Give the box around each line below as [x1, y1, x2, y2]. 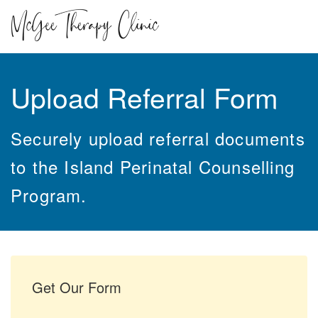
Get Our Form [32, 277, 121, 297]
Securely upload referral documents [11, 126, 305, 150]
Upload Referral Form [11, 77, 278, 116]
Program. [11, 182, 87, 207]
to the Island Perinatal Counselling [11, 154, 295, 179]
